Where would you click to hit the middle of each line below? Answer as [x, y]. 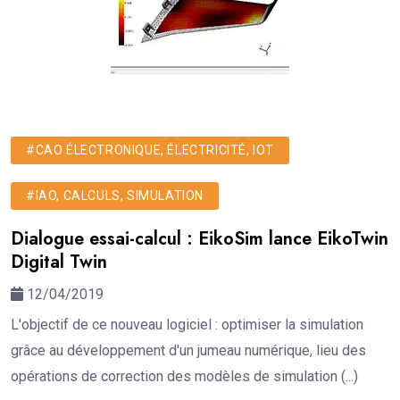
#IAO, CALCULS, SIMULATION [115, 195]
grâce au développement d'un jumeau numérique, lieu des [188, 350]
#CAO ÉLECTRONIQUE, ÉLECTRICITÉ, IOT [150, 150]
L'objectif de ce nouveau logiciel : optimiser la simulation [187, 324]
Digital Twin [59, 262]
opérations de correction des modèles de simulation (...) [184, 376]
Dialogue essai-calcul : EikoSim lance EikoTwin [200, 238]
